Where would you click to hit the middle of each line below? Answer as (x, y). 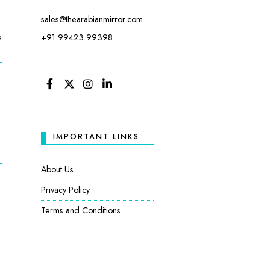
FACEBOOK (70, 94)
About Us (57, 169)
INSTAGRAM (110, 94)
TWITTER (86, 94)
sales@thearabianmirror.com (92, 19)
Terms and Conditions (81, 210)
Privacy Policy (65, 190)
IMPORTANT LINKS (96, 136)
